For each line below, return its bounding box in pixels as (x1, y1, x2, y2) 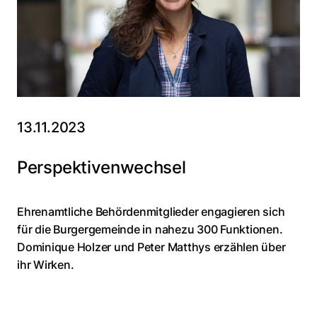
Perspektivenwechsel (17, 157, 186, 178)
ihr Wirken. (17, 258, 74, 272)
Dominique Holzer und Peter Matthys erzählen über (17, 240, 286, 254)
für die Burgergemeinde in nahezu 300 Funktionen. (17, 222, 283, 236)
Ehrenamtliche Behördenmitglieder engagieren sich (17, 204, 285, 219)
